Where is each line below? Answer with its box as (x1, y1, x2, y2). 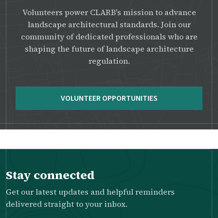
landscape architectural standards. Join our (27, 18, 191, 30)
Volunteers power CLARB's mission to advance (22, 6, 196, 18)
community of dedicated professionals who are (20, 31, 198, 42)
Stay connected (6, 166, 95, 183)
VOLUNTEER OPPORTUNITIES (60, 92, 158, 104)
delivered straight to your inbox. (6, 198, 127, 209)
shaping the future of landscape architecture (24, 43, 194, 54)
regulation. (88, 55, 130, 66)
